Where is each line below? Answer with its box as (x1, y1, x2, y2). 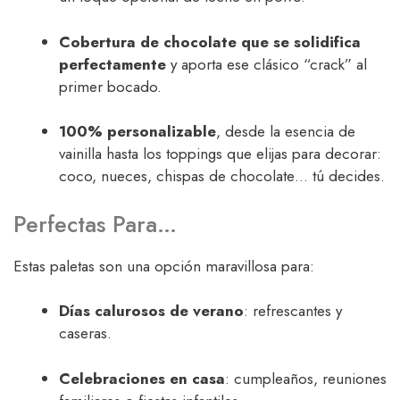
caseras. (59, 322, 112, 345)
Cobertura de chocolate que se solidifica (59, 30, 361, 53)
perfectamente (59, 53, 166, 75)
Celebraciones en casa (59, 367, 225, 389)
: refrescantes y (244, 300, 342, 322)
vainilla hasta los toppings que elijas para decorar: (59, 143, 381, 165)
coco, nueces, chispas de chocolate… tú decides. (59, 165, 385, 187)
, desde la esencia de (216, 121, 355, 143)
